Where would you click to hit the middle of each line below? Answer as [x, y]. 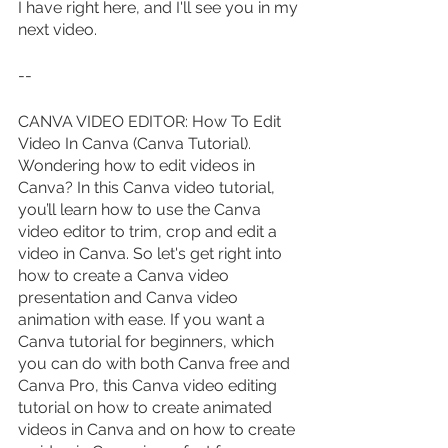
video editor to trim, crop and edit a [149, 231]
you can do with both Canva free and [156, 363]
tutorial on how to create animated [147, 407]
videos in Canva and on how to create [158, 429]
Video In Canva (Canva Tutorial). [136, 143]
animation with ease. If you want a [143, 319]
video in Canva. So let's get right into [152, 253]
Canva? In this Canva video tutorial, [148, 187]
